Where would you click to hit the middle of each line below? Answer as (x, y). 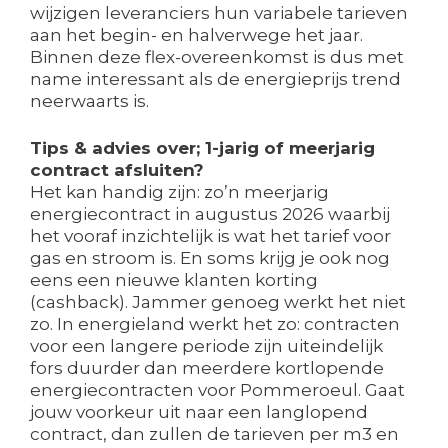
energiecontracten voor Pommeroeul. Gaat (217, 390)
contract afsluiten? (117, 170)
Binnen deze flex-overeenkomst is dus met (217, 56)
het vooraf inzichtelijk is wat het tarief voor (210, 236)
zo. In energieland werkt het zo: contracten (215, 324)
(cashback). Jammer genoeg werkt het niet (218, 302)
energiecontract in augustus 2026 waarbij (210, 214)
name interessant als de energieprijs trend (215, 78)
